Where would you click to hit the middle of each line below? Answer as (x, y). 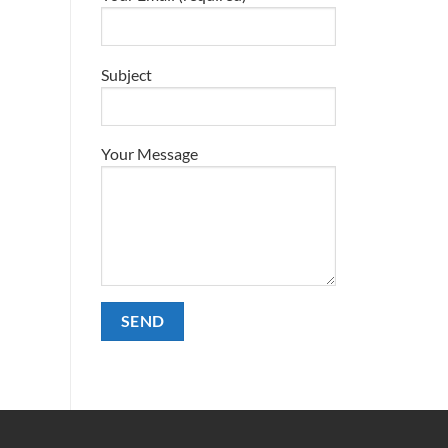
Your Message (149, 154)
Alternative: (138, 370)
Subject (126, 74)
